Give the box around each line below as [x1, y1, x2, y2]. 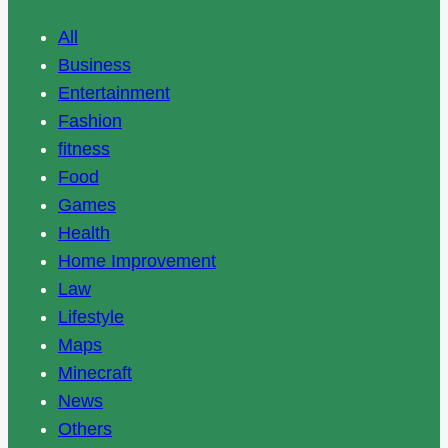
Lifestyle [58, 307, 124, 328]
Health [58, 223, 110, 244]
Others [58, 419, 112, 440]
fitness [58, 139, 110, 160]
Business [58, 55, 131, 76]
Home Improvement [58, 251, 216, 272]
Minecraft [58, 363, 132, 384]
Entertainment [58, 83, 170, 104]
